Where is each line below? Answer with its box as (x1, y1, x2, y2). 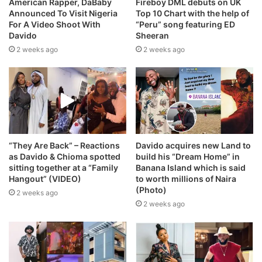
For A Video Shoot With (9, 19, 101, 30)
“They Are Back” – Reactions (9, 140, 120, 150)
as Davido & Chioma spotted (9, 151, 120, 161)
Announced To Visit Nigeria (9, 8, 118, 19)
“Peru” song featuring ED (136, 19, 235, 30)
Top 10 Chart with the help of (136, 8, 249, 19)
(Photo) (136, 184, 167, 195)
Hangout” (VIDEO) (9, 173, 81, 184)
